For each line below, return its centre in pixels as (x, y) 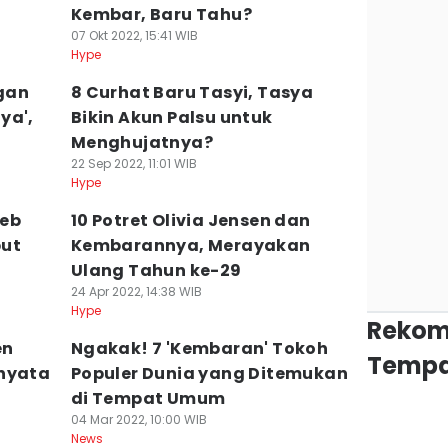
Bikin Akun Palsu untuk (171, 117)
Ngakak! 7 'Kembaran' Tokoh (199, 348)
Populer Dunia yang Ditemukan (209, 373)
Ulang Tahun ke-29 (156, 270)
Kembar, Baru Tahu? (161, 14)
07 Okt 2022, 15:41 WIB (134, 35)
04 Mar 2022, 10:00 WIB (138, 419)
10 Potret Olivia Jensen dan (190, 220)
